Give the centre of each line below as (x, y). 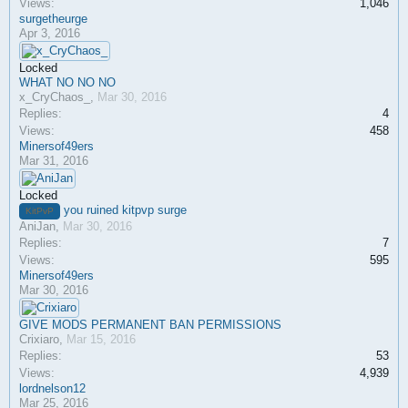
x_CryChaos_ (55, 97)
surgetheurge (53, 19)
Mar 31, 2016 (54, 161)
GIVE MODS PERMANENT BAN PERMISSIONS (150, 325)
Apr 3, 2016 (50, 33)
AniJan (37, 226)
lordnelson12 (52, 388)
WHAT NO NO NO (67, 82)
